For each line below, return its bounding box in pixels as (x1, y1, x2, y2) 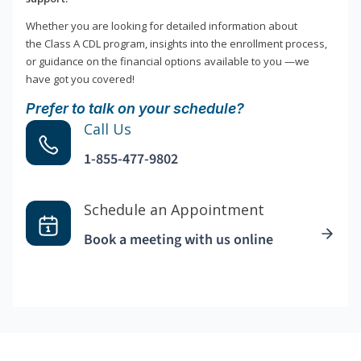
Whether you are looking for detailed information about (26, 19, 297, 34)
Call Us (84, 119, 131, 139)
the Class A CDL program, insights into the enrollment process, (26, 36, 327, 52)
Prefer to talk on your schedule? (26, 100, 244, 118)
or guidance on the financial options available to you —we (26, 54, 309, 69)
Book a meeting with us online (84, 230, 273, 251)
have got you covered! (26, 72, 135, 87)
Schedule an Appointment (84, 200, 264, 220)
